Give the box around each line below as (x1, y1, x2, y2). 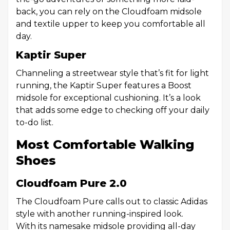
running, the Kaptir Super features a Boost (16, 81, 191, 90)
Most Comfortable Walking (16, 137, 194, 152)
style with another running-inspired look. (16, 209, 183, 219)
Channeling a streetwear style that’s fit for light (16, 68, 209, 78)
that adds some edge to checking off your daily (16, 105, 209, 115)
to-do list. (16, 118, 53, 127)
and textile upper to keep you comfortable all (16, 19, 205, 29)
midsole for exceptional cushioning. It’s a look (16, 93, 201, 103)
